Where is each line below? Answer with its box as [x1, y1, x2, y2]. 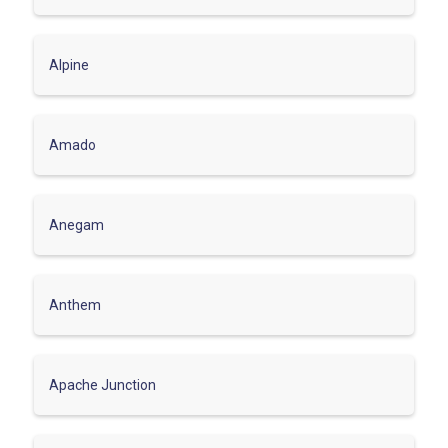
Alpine [49, 56, 89, 73]
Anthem [49, 296, 101, 313]
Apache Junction [49, 376, 156, 393]
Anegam [49, 216, 104, 233]
